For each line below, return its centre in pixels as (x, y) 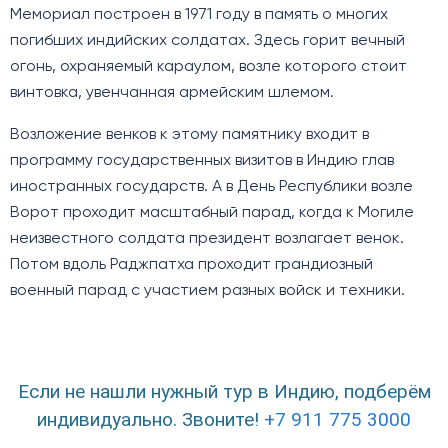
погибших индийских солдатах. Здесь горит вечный (207, 41)
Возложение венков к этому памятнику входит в (189, 135)
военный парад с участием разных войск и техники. (207, 291)
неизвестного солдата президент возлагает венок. (207, 239)
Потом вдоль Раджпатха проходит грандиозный (191, 265)
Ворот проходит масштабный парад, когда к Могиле (212, 213)
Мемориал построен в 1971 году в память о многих (199, 15)
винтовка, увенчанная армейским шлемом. (172, 93)
